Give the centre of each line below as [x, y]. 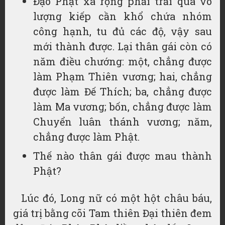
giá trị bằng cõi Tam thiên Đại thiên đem [113, 213]
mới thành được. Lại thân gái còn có [123, 46]
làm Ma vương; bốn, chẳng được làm [123, 106]
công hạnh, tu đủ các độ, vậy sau [123, 31]
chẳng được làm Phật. [86, 137]
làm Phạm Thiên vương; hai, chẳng [123, 76]
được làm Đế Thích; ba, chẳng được [123, 91]
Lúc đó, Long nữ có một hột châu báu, [117, 198]
